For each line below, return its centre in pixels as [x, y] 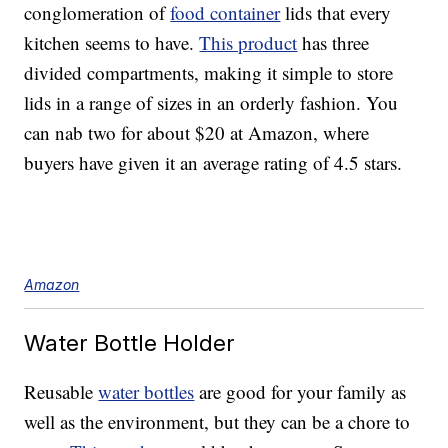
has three [333, 43]
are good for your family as [300, 392]
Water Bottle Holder [130, 343]
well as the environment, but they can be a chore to [217, 422]
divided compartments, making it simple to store [209, 73]
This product [248, 43]
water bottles [146, 392]
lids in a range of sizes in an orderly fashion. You [211, 103]
